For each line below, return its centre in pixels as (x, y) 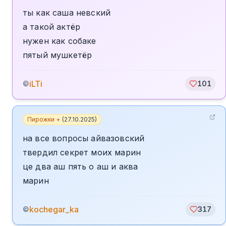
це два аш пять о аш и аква (80, 166)
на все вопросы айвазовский (84, 138)
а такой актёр (52, 27)
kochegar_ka (54, 209)
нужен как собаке (60, 41)
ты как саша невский (67, 13)
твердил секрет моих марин (82, 152)
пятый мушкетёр (58, 55)
